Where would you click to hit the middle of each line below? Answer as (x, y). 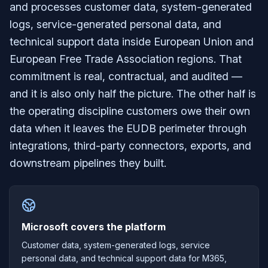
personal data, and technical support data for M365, (124, 258)
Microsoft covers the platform (94, 227)
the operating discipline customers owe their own (130, 111)
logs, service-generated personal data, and (115, 24)
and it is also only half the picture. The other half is (133, 94)
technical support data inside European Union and (132, 42)
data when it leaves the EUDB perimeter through (128, 128)
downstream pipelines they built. (88, 163)
